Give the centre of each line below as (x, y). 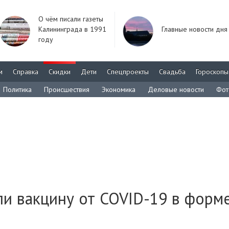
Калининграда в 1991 (72, 29)
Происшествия (67, 89)
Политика (17, 89)
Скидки (60, 72)
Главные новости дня (194, 29)
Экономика (119, 89)
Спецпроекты (128, 72)
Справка (26, 72)
